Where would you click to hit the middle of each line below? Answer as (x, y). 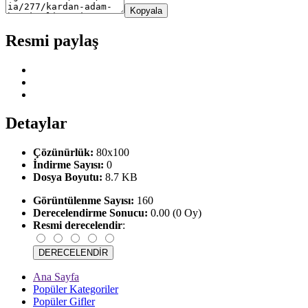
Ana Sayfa (56, 277)
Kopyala (146, 10)
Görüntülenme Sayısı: (84, 201)
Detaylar (36, 123)
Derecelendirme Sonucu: (90, 213)
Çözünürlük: (63, 153)
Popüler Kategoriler (76, 289)
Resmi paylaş (52, 40)
